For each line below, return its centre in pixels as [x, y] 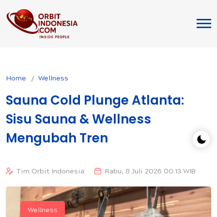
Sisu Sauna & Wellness [78, 119]
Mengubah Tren [57, 138]
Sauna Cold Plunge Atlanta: [95, 100]
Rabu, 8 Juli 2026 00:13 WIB [150, 172]
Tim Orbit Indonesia [50, 172]
